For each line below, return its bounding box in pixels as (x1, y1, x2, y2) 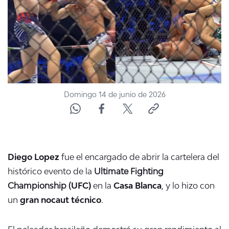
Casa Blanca (113, 180, 162, 191)
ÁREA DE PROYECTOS (15, 95, 104, 105)
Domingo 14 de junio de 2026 (63, 90, 166, 99)
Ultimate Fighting (94, 166, 164, 177)
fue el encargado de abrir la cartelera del (59, 152, 219, 163)
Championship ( (8, 180, 71, 191)
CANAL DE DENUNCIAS (15, 70, 111, 80)
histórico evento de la (8, 166, 94, 177)
